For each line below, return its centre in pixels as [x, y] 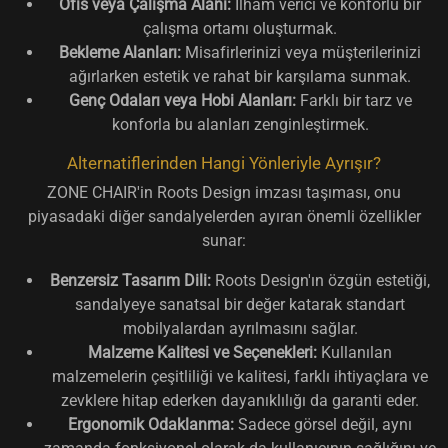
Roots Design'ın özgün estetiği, [320, 280]
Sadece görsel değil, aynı [323, 424]
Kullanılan [354, 352]
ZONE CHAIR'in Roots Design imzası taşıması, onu [224, 192]
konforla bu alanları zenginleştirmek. [240, 124]
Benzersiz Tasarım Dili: [130, 280]
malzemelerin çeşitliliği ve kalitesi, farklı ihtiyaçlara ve [240, 376]
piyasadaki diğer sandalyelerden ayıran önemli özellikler [224, 216]
